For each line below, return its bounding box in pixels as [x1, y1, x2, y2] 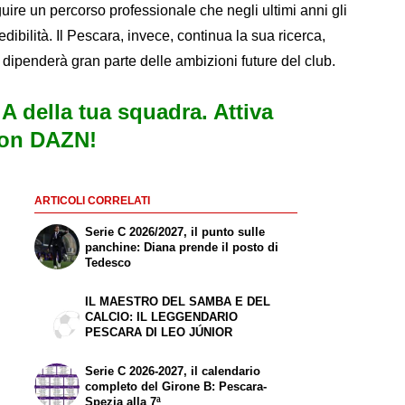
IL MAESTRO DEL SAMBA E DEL [85, 294, 271, 308]
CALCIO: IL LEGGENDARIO [85, 309, 239, 324]
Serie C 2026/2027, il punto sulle [85, 225, 266, 240]
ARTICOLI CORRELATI [33, 195, 150, 207]
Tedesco [85, 256, 132, 270]
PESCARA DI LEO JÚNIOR [85, 325, 233, 339]
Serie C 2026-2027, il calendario [85, 363, 261, 378]
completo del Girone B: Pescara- [85, 379, 268, 393]
